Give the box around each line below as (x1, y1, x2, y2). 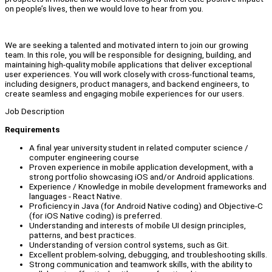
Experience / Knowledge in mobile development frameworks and (29, 181, 267, 191)
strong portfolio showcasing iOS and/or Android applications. (29, 171, 254, 182)
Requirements (5, 124, 59, 135)
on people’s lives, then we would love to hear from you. (5, 4, 203, 14)
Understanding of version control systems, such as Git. (29, 239, 229, 250)
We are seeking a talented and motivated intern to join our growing (5, 39, 248, 50)
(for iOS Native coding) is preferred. (29, 210, 162, 220)
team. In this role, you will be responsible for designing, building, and (5, 49, 251, 59)
